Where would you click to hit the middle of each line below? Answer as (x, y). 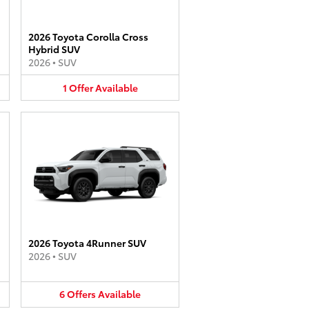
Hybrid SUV (54, 49)
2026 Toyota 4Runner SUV (87, 243)
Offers (81, 294)
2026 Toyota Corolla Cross (88, 36)
